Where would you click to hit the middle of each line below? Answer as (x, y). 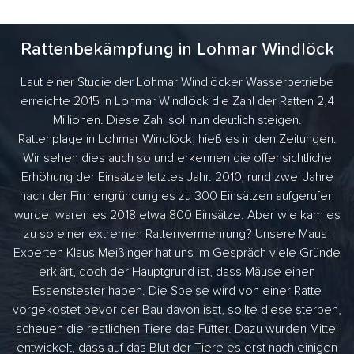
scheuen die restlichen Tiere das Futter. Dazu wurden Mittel (177, 329)
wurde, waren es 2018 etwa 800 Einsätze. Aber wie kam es (177, 215)
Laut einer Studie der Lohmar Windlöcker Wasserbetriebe (177, 83)
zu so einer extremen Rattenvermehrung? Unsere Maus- (177, 234)
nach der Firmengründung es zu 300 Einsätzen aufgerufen (177, 196)
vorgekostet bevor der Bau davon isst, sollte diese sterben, (177, 310)
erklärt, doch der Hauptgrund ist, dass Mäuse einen (177, 272)
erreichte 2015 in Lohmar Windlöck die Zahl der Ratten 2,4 (177, 102)
